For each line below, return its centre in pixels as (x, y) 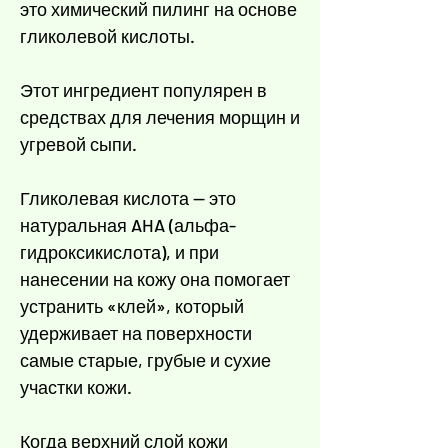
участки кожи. (76, 387)
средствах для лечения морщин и (160, 117)
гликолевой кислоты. (107, 36)
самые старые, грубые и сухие (145, 360)
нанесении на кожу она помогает (155, 279)
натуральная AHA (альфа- (128, 225)
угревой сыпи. (78, 144)
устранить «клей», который (132, 306)
